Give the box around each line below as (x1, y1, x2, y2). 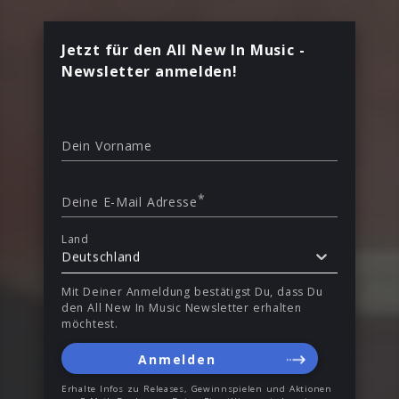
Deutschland (61, 248, 141, 265)
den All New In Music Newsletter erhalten (61, 300, 302, 316)
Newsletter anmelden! (61, 61, 238, 81)
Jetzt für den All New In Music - (61, 39, 305, 60)
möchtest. (61, 316, 118, 332)
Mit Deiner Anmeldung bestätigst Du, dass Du (61, 284, 323, 300)
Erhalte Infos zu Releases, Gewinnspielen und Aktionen (61, 382, 332, 395)
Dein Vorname (61, 136, 152, 154)
